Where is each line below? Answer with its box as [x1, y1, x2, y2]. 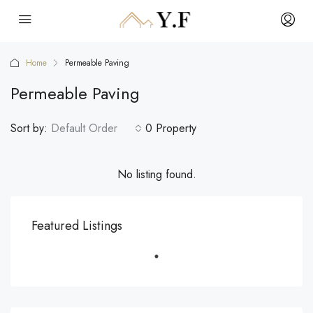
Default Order [51, 120, 117, 136]
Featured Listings [31, 217, 122, 235]
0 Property [145, 120, 196, 136]
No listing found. [117, 166, 196, 182]
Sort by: [10, 120, 48, 136]
